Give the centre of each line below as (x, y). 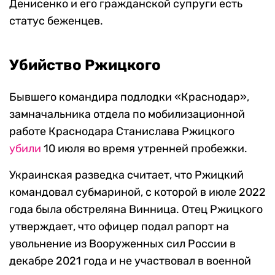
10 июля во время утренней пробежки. (144, 149)
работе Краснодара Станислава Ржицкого (122, 131)
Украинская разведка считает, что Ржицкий (126, 175)
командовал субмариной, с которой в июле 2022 (137, 192)
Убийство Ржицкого (85, 65)
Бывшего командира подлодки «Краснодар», (129, 97)
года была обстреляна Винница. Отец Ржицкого (136, 209)
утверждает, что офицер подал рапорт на (119, 227)
